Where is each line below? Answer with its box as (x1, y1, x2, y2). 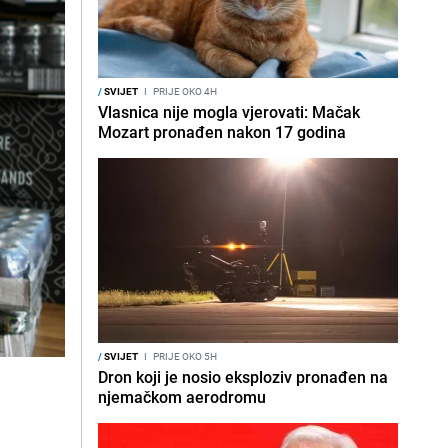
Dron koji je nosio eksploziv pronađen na (98, 366, 388, 388)
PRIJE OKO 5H (151, 349, 217, 363)
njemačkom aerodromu (98, 386, 266, 408)
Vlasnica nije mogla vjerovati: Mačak (98, 101, 360, 123)
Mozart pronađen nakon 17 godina (98, 121, 346, 143)
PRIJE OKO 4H (151, 84, 217, 98)
